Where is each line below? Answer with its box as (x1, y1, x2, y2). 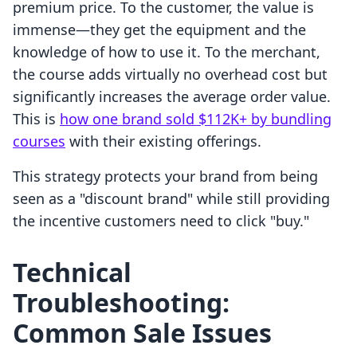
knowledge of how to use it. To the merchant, (13, 42, 320, 62)
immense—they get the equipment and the (13, 20, 306, 40)
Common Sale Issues (13, 316, 272, 351)
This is (13, 109, 60, 129)
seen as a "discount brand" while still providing (13, 189, 330, 209)
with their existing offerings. (65, 131, 261, 151)
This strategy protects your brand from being (13, 167, 318, 186)
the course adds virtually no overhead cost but (13, 65, 328, 84)
